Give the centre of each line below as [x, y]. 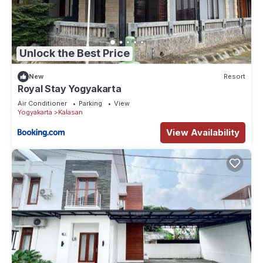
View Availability [203, 132]
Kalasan [70, 112]
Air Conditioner [42, 103]
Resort [235, 77]
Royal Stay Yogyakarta [70, 88]
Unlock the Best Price [75, 53]
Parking [90, 103]
